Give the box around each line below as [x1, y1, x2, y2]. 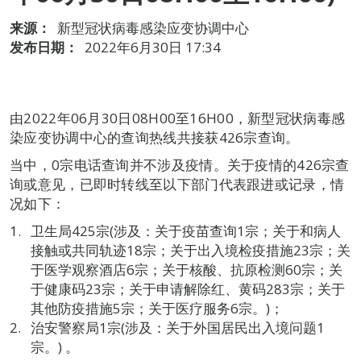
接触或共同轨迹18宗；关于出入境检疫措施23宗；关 [30, 241, 351, 259]
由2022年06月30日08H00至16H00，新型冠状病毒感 [10, 109, 346, 127]
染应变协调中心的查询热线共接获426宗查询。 [10, 128, 300, 147]
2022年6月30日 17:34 [85, 38, 221, 56]
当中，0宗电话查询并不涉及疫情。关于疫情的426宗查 [10, 156, 350, 174]
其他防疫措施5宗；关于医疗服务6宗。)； [30, 299, 284, 317]
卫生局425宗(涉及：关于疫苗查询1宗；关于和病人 [30, 222, 341, 240]
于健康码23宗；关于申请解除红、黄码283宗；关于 [30, 280, 345, 298]
